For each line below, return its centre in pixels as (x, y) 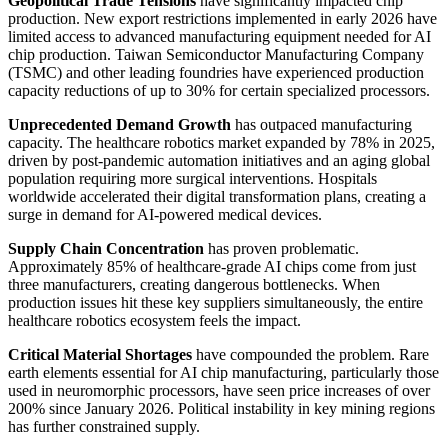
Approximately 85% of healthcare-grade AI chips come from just (212, 266)
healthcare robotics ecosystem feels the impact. (154, 320)
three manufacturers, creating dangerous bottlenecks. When (194, 284)
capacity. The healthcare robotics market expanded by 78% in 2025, (221, 142)
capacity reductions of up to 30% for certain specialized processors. (219, 90)
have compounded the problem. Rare (310, 354)
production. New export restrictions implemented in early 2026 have (222, 18)
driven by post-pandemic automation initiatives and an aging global (219, 160)
